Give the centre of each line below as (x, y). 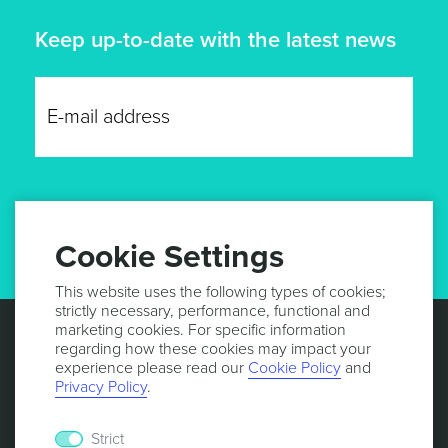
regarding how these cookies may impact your (213, 349)
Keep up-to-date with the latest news (215, 40)
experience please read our (151, 368)
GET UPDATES (224, 238)
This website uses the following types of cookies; (220, 292)
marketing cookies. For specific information (200, 330)
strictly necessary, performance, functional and (212, 311)
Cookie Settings (169, 257)
